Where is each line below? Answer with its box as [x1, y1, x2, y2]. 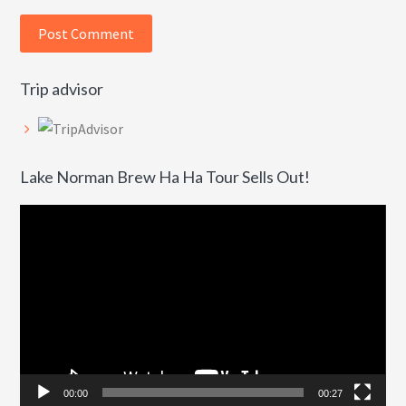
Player [19, 230, 60, 249]
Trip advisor [20, 79, 104, 100]
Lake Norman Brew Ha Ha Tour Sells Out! [20, 167, 311, 188]
